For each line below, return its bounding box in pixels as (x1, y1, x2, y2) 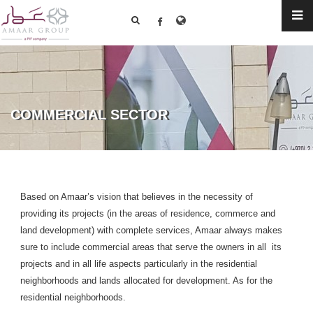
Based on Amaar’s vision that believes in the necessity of (20, 191, 259, 202)
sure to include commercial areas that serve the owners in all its (20, 242, 282, 252)
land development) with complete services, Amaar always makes (20, 225, 282, 235)
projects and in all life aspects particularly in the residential (20, 259, 257, 269)
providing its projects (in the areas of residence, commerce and (20, 208, 275, 219)
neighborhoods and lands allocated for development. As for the (20, 275, 272, 286)
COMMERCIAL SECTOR (10, 107, 168, 122)
